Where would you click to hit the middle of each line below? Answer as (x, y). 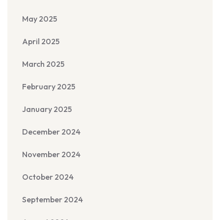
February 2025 (49, 86)
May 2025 (40, 19)
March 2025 (43, 64)
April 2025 (41, 41)
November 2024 (51, 154)
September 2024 (53, 199)
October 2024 (48, 177)
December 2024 (51, 132)
